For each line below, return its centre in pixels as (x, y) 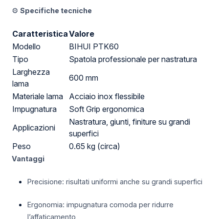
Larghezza (31, 72)
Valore (82, 34)
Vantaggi (28, 159)
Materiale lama (38, 97)
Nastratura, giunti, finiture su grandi (130, 122)
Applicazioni (34, 128)
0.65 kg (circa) (95, 146)
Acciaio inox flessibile (107, 97)
